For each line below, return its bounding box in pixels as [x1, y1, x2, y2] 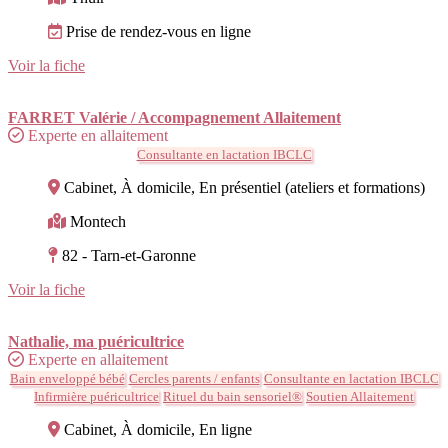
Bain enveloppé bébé [9, 370, 125, 386]
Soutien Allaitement [306, 388, 414, 404]
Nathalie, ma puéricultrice [8, 332, 184, 350]
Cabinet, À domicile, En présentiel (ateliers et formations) [64, 178, 425, 196]
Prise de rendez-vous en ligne [66, 22, 251, 40]
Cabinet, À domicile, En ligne [64, 420, 252, 438]
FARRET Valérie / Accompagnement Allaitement [8, 108, 341, 126]
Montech [70, 212, 126, 230]
